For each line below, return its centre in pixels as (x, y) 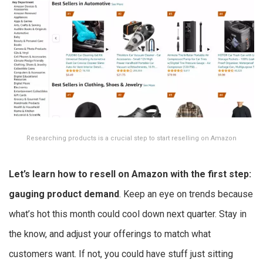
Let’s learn (33, 174)
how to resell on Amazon (113, 174)
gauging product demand (64, 194)
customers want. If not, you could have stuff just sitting (121, 254)
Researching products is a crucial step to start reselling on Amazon (131, 139)
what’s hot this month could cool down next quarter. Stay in (128, 214)
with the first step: (210, 174)
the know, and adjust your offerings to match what (110, 234)
